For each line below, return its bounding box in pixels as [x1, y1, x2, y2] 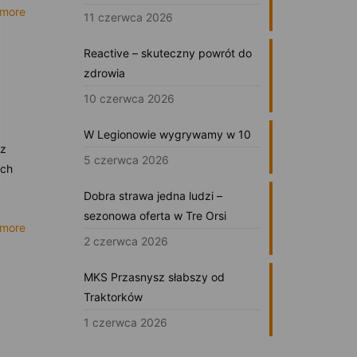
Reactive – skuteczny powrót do [83, 45, 252, 60]
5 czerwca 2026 [83, 152, 169, 167]
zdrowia [83, 65, 125, 80]
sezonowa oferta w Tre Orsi [83, 208, 226, 222]
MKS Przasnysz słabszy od [83, 269, 225, 284]
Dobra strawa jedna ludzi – [83, 188, 222, 202]
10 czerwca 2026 [83, 91, 175, 105]
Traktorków [83, 289, 143, 304]
